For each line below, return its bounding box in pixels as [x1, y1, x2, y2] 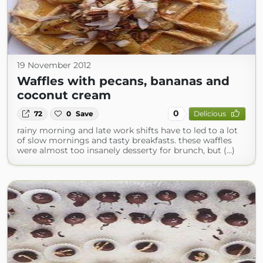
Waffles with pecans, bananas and [17, 73, 230, 88]
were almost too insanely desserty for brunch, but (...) [17, 144, 235, 156]
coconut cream [17, 87, 111, 102]
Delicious [193, 109, 226, 119]
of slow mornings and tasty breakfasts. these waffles [17, 134, 232, 146]
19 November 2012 [17, 59, 91, 70]
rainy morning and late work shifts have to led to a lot [17, 124, 238, 136]
